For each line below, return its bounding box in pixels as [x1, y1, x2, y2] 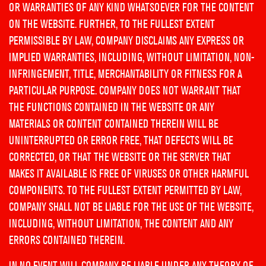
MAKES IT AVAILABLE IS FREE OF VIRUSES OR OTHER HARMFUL [9, 167, 249, 180]
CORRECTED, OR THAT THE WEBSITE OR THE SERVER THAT [9, 150, 231, 164]
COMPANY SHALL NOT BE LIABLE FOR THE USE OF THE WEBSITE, [9, 200, 254, 214]
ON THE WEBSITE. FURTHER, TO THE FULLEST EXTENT [9, 17, 215, 31]
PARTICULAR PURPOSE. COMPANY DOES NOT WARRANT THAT [9, 84, 241, 97]
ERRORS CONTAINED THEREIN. [9, 233, 125, 247]
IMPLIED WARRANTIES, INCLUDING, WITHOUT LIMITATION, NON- [9, 50, 254, 64]
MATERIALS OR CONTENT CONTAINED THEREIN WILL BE [9, 117, 218, 131]
